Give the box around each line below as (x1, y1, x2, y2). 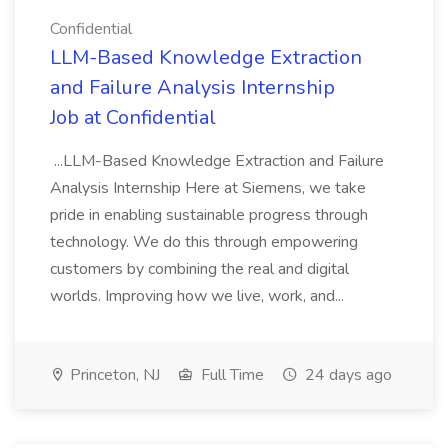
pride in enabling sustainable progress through (50, 204, 368, 226)
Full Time (197, 364, 264, 386)
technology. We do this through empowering (50, 231, 358, 253)
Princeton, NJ (66, 364, 160, 386)
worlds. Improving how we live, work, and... (50, 285, 348, 307)
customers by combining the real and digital (50, 258, 349, 280)
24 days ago (301, 364, 392, 386)
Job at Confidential (50, 104, 216, 131)
